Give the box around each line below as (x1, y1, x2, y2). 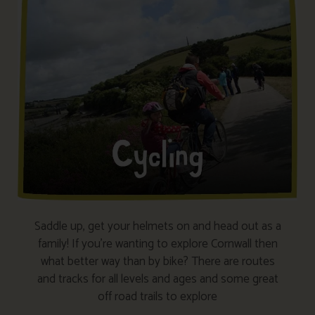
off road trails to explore (98, 287, 217, 307)
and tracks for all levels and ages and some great (37, 269, 278, 290)
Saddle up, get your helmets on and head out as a (34, 217, 281, 237)
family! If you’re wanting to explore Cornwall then (37, 234, 278, 255)
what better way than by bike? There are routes (40, 252, 275, 272)
